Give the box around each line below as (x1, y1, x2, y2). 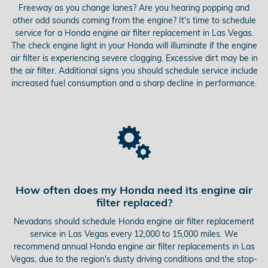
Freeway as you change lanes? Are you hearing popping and (19, 2, 249, 14)
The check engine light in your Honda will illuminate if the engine (11, 40, 257, 51)
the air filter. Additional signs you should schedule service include (10, 65, 258, 77)
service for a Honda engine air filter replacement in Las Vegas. (14, 28, 254, 39)
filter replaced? (96, 196, 172, 209)
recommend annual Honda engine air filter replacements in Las (13, 240, 255, 252)
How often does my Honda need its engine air (16, 183, 252, 197)
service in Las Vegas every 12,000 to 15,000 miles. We (30, 228, 238, 239)
